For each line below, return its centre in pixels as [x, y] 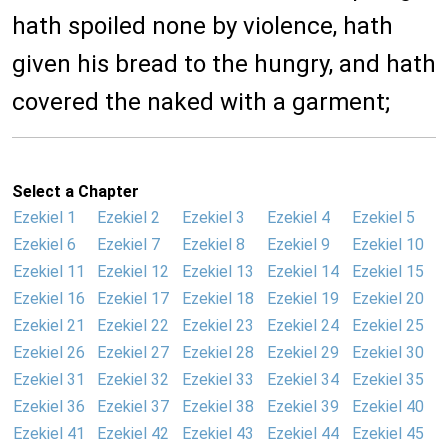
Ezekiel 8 [213, 245]
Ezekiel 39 [303, 407]
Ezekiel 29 [303, 353]
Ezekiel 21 [49, 326]
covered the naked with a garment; [201, 102]
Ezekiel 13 [218, 272]
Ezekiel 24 [303, 326]
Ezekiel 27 [133, 353]
